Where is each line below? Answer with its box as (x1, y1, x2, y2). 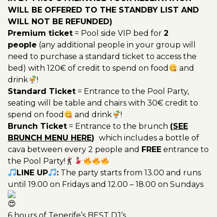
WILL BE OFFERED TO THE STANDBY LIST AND (8, 5, 199, 15)
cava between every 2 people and (8, 145, 141, 154)
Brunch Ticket (8, 122, 67, 131)
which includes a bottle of (97, 133, 199, 142)
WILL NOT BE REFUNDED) (8, 17, 112, 26)
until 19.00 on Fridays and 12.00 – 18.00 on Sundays (8, 180, 203, 189)
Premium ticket (8, 29, 73, 38)
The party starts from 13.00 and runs (59, 168, 201, 177)
